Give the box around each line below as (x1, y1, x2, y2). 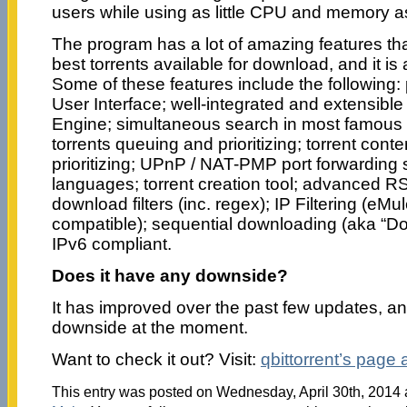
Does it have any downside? (51, 265, 288, 285)
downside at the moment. (51, 317, 248, 337)
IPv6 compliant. (51, 233, 172, 253)
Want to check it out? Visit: (51, 349, 261, 369)
